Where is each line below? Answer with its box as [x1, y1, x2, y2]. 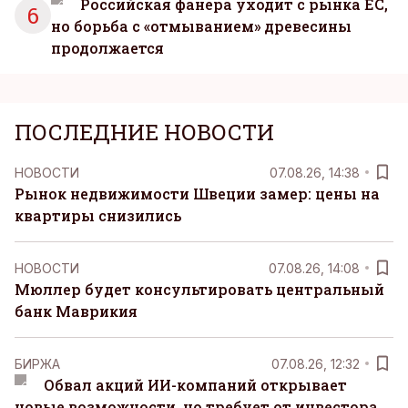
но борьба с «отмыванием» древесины [51, 16, 352, 36]
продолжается [51, 38, 164, 58]
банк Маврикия [15, 301, 138, 321]
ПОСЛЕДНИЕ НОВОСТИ [15, 117, 274, 148]
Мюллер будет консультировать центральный [15, 280, 384, 300]
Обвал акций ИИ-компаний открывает [43, 375, 347, 395]
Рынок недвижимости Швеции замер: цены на [15, 184, 380, 204]
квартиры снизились [15, 206, 181, 226]
